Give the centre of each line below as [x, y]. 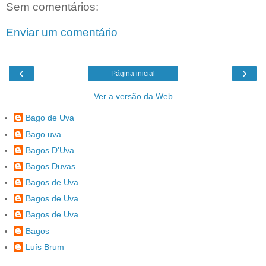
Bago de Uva [50, 118]
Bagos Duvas [50, 166]
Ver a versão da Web [133, 96]
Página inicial [133, 73]
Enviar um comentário [62, 33]
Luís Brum [45, 247]
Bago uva [43, 134]
